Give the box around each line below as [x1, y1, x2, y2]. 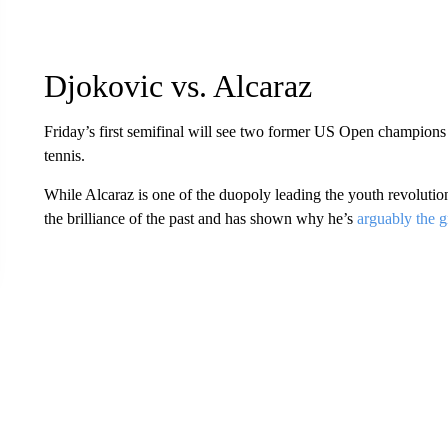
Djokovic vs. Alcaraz [43, 68, 312, 104]
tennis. [43, 147, 85, 164]
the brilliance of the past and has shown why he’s [43, 210, 357, 227]
